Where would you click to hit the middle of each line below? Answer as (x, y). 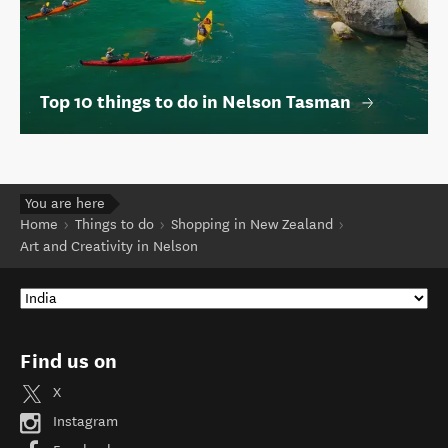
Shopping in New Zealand (252, 224)
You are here (65, 203)
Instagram (83, 422)
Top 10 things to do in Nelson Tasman (195, 102)
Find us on (68, 360)
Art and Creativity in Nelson (109, 246)
